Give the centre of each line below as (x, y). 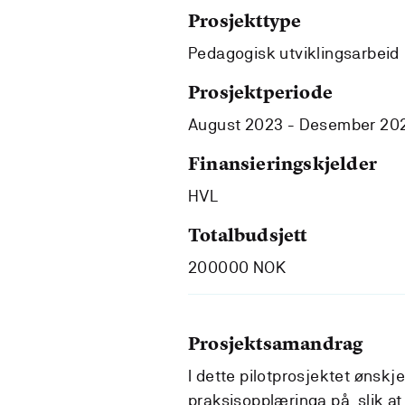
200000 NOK (237, 267)
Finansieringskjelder (283, 163)
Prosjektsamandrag (276, 343)
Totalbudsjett (248, 235)
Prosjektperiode (260, 92)
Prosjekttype (245, 20)
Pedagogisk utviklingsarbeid (294, 53)
